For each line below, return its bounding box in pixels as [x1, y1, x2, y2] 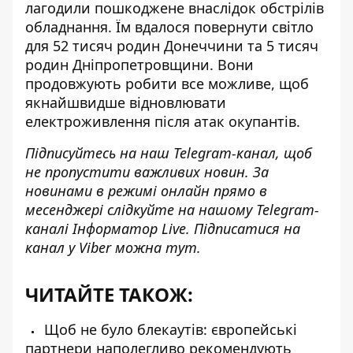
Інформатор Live [72, 219, 186, 238]
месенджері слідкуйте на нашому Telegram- [25, 200, 319, 219]
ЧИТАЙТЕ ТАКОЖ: [25, 281, 193, 307]
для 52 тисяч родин [25, 36, 160, 55]
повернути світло [194, 17, 314, 36]
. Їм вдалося [108, 17, 194, 36]
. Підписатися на [186, 219, 300, 238]
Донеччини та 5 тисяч [160, 36, 318, 55]
